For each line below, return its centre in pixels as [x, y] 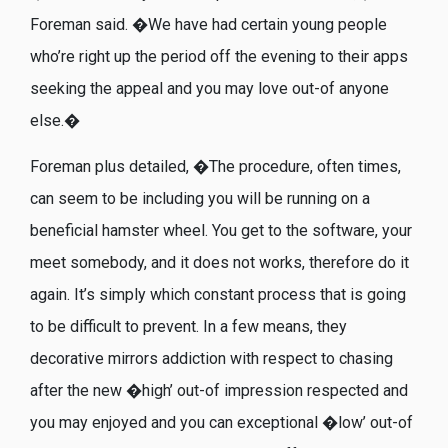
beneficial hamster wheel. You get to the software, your [221, 230]
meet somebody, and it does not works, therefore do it [219, 262]
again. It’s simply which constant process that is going [218, 294]
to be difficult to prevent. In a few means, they [188, 326]
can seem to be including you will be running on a [200, 198]
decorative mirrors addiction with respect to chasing [211, 358]
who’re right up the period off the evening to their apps [219, 56]
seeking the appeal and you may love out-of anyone [209, 88]
